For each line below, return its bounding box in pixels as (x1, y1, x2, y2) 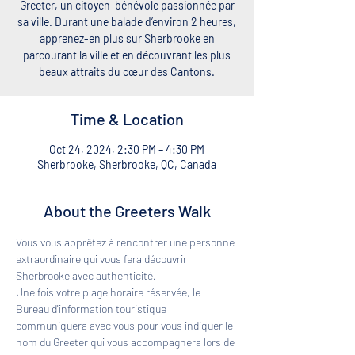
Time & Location (70, 109, 184, 128)
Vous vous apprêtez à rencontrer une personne (16, 235, 237, 249)
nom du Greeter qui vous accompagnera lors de (16, 335, 237, 349)
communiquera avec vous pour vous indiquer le (16, 319, 235, 332)
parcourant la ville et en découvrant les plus (23, 48, 231, 62)
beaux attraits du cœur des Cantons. (39, 65, 215, 78)
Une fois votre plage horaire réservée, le (16, 285, 203, 299)
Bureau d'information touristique (16, 302, 169, 315)
